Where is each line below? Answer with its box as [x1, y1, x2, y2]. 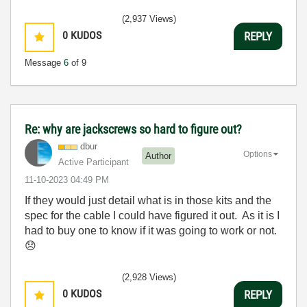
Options [243, 149, 272, 160]
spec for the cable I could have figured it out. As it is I [25, 210, 280, 222]
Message [25, 58, 64, 69]
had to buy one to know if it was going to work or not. [25, 225, 280, 237]
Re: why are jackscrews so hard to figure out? [25, 122, 242, 137]
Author [145, 150, 171, 161]
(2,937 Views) [122, 14, 176, 25]
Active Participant [58, 157, 129, 168]
